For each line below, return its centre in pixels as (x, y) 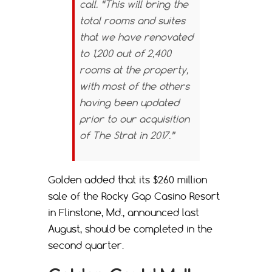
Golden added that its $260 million (127, 179)
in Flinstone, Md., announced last (124, 212)
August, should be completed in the (130, 229)
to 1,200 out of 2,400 (125, 53)
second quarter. (86, 245)
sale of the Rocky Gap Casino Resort (134, 196)
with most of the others (134, 86)
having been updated (129, 102)
